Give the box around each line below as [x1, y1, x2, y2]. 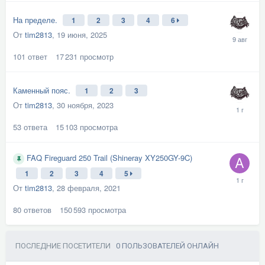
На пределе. [13, 14, 60, 25]
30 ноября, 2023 [57, 99, 114, 111]
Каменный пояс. [13, 85, 73, 96]
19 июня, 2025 [57, 29, 107, 40]
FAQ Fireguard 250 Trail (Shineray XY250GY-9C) [27, 152, 192, 163]
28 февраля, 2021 [57, 182, 121, 193]
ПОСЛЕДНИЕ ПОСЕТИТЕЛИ [15, 241, 116, 250]
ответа [24, 121, 47, 132]
